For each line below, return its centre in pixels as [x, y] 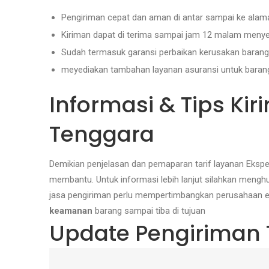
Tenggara [102, 134]
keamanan [71, 211]
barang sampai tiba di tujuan [149, 211]
